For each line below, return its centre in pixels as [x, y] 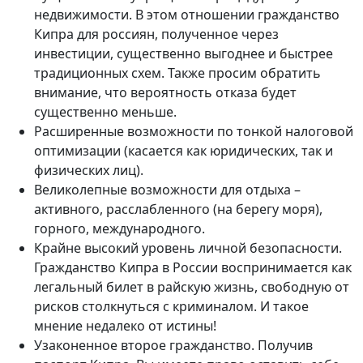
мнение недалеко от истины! [125, 326]
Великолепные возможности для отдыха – [167, 190]
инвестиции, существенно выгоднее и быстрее [184, 54]
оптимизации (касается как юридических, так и [184, 151]
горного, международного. [120, 229]
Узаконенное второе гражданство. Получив [173, 346]
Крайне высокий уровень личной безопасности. [188, 248]
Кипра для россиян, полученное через [156, 34]
